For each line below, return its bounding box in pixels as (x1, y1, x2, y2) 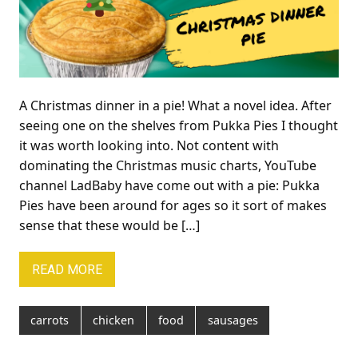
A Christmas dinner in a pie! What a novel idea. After (19, 97, 332, 115)
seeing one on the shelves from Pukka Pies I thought (19, 117, 338, 135)
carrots (30, 312, 70, 328)
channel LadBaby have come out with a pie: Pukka (19, 177, 320, 195)
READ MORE (32, 261, 102, 277)
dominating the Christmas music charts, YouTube (19, 157, 316, 175)
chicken (93, 312, 135, 328)
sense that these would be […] (19, 217, 200, 235)
